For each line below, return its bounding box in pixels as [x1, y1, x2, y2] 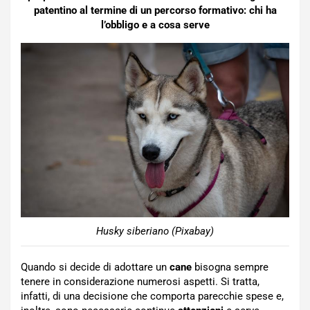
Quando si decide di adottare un [21, 260, 170, 273]
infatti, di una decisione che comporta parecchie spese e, [21, 289, 284, 302]
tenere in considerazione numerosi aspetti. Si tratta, [21, 275, 259, 288]
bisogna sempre [192, 260, 268, 273]
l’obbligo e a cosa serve [100, 19, 210, 31]
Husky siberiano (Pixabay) [96, 224, 214, 237]
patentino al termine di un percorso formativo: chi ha [33, 4, 277, 17]
